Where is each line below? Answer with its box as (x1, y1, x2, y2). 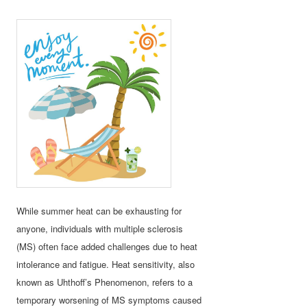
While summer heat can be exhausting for (16, 204, 182, 217)
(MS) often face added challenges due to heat (16, 239, 198, 253)
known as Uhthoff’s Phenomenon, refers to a (16, 275, 193, 288)
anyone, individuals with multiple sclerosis (16, 221, 184, 235)
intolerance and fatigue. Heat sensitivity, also (16, 257, 195, 271)
